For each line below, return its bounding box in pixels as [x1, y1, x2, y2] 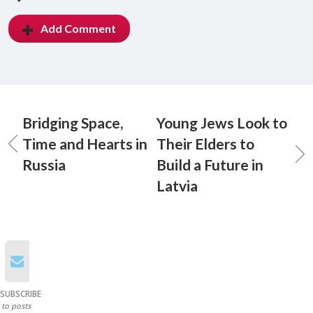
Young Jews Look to [156, 114, 287, 132]
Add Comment [41, 22, 116, 36]
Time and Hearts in [22, 135, 147, 153]
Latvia [156, 177, 198, 195]
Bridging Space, [22, 114, 123, 132]
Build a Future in [156, 156, 263, 174]
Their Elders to [156, 135, 254, 153]
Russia [22, 156, 66, 174]
